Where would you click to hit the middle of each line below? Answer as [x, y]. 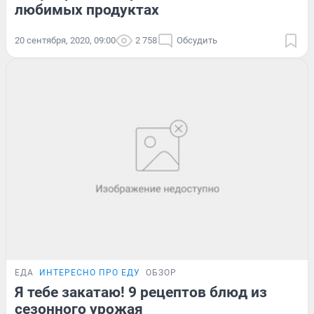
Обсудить [197, 41]
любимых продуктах [87, 10]
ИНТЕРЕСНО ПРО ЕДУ [90, 272]
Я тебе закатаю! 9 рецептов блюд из [141, 292]
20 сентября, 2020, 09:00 [65, 41]
